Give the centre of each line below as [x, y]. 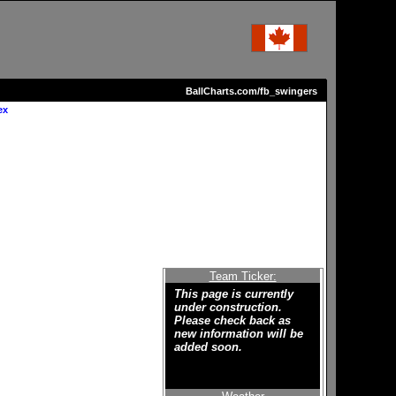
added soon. [208, 346]
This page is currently [234, 293]
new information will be [239, 333]
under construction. [228, 307]
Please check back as [232, 320]
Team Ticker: [243, 276]
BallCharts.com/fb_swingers [251, 91]
